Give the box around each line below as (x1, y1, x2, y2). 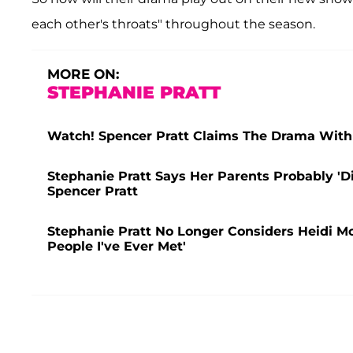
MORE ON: (47, 65, 119, 82)
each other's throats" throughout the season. (32, 16, 315, 32)
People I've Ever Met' (47, 238, 186, 254)
